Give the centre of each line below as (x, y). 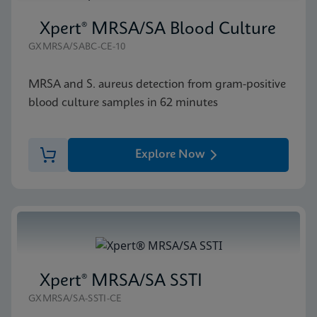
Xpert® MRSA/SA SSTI (121, 281)
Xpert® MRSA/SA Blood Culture (158, 29)
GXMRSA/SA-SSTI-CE (75, 299)
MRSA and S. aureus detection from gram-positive (157, 84)
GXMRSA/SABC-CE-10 (77, 47)
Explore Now (170, 154)
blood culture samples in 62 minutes (123, 103)
